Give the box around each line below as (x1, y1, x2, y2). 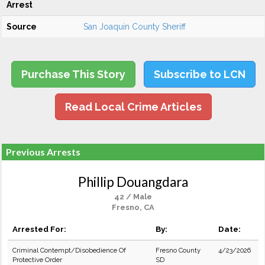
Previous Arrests (6, 146, 80, 157)
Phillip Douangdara (78, 174, 188, 190)
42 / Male (114, 192, 152, 201)
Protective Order (12, 256, 62, 264)
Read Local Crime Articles (64, 101, 202, 113)
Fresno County (156, 246, 201, 254)
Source (7, 22, 37, 31)
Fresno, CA (112, 203, 154, 212)
